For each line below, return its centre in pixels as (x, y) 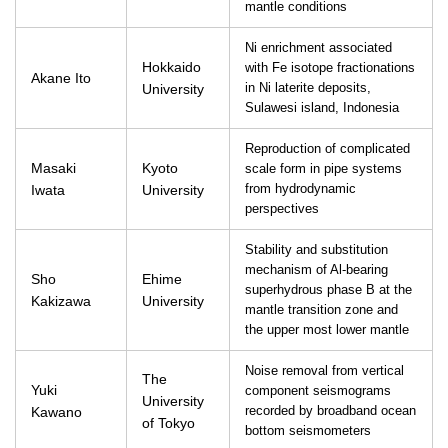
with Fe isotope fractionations (330, 68)
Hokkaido (171, 67)
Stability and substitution (316, 250)
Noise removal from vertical (324, 371)
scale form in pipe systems (323, 169)
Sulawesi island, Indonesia (322, 108)
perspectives (282, 209)
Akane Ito (61, 78)
